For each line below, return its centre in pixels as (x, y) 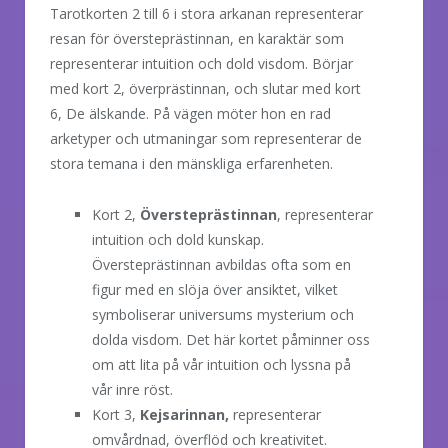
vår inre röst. (132, 389)
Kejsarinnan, (184, 414)
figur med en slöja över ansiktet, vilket (215, 289)
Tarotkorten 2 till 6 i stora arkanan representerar (206, 13)
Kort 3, (116, 414)
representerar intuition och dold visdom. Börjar (201, 63)
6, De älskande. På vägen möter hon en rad (190, 113)
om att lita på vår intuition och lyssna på (221, 364)
